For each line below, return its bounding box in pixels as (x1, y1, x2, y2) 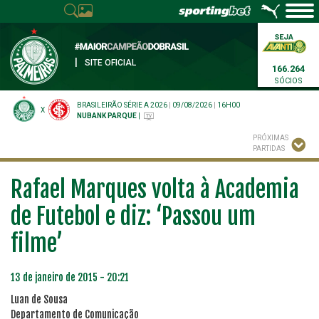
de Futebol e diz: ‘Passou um (11, 202, 256, 231)
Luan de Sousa (11, 293, 68, 305)
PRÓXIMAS (253, 134, 288, 142)
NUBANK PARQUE (77, 112, 137, 120)
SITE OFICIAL (85, 58, 136, 68)
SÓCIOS (274, 76, 303, 85)
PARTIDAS (253, 145, 285, 152)
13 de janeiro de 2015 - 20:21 (11, 271, 129, 283)
